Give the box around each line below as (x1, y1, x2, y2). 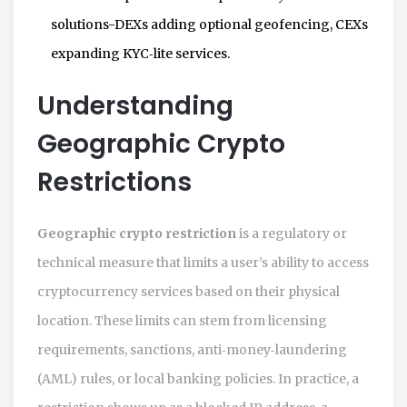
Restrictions (37, 164, 192, 200)
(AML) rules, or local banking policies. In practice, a (37, 370, 359, 387)
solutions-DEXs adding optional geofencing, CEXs (51, 15, 368, 33)
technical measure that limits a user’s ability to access (37, 253, 369, 271)
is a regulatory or (236, 224, 347, 242)
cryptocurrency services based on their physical (37, 283, 340, 300)
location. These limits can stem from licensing (37, 312, 327, 329)
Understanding (37, 87, 233, 124)
